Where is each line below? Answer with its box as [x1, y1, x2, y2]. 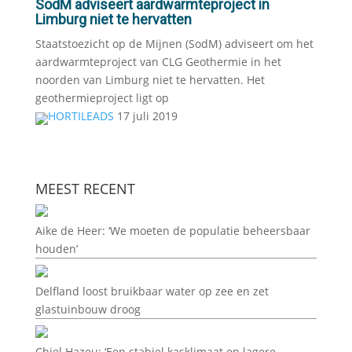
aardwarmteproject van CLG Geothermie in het [35, 54, 281, 69]
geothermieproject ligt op [35, 90, 169, 105]
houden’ [35, 241, 78, 256]
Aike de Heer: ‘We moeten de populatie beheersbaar [35, 223, 310, 238]
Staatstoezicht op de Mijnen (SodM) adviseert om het [35, 36, 313, 51]
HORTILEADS [47, 108, 114, 123]
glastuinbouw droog [35, 302, 141, 317]
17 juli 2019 [116, 108, 178, 123]
